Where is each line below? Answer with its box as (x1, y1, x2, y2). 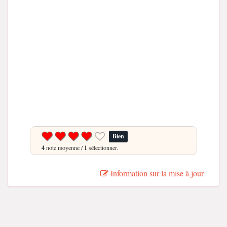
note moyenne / (45, 143, 84, 152)
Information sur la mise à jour (108, 168, 204, 178)
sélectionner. (87, 143, 118, 152)
